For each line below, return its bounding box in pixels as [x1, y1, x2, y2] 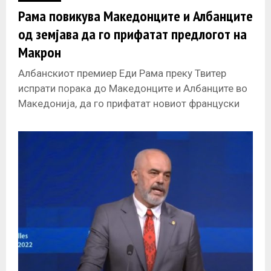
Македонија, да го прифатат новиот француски [18, 97, 240, 110]
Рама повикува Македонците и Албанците [18, 7, 253, 26]
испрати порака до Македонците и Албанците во [18, 82, 247, 95]
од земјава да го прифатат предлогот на [18, 25, 247, 44]
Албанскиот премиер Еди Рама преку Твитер [18, 67, 226, 80]
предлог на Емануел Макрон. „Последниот [18, 113, 217, 125]
